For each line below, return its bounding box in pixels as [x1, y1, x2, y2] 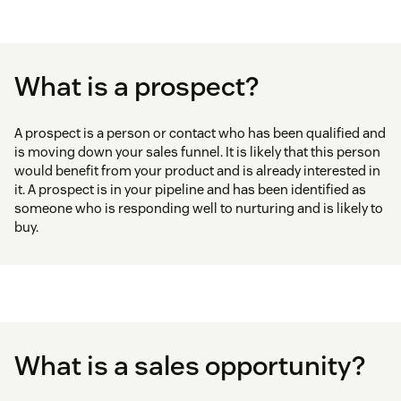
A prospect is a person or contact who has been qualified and [14, 124, 386, 142]
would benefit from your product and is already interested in [14, 162, 380, 180]
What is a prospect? [14, 69, 259, 105]
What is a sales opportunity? [14, 348, 365, 384]
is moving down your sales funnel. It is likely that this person [14, 143, 380, 161]
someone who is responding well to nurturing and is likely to [14, 200, 383, 218]
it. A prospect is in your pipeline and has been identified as [14, 181, 366, 199]
